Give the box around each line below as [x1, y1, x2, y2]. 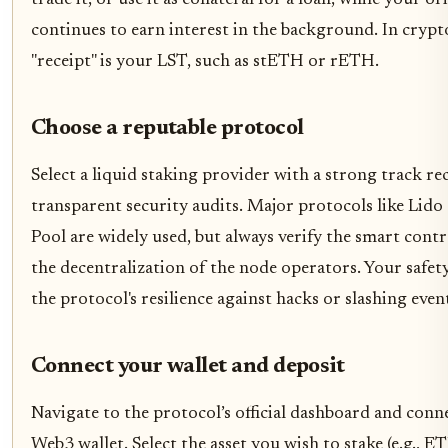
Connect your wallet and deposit [31, 355, 345, 378]
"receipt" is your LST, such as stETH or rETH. [31, 52, 379, 71]
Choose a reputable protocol [31, 117, 304, 140]
